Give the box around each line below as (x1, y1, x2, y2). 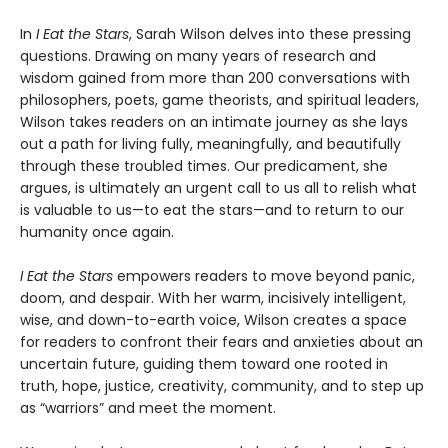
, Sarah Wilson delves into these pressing (129, 24, 411, 45)
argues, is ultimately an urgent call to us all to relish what (20, 178, 417, 199)
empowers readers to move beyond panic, (113, 266, 415, 287)
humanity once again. (20, 222, 174, 243)
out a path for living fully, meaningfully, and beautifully (20, 134, 401, 155)
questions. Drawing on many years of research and (20, 46, 376, 67)
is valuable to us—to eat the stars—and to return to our (20, 200, 404, 221)
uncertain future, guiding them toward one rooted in (20, 354, 388, 375)
